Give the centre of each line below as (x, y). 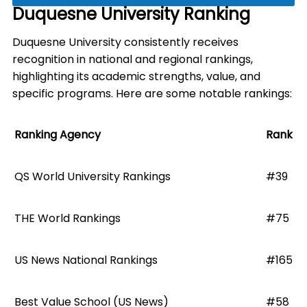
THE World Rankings (67, 218)
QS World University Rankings (93, 176)
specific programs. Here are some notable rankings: (152, 94)
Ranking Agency (58, 135)
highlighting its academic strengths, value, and (136, 76)
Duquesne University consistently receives (125, 42)
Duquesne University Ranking (131, 14)
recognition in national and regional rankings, (133, 59)
